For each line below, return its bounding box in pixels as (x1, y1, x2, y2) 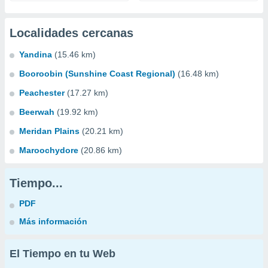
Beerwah (19, 107, 54, 117)
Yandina (19, 50, 52, 59)
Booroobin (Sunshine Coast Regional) (19, 69, 175, 78)
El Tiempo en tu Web (10, 248, 115, 260)
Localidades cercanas (10, 26, 133, 39)
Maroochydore (19, 145, 78, 155)
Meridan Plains (19, 126, 80, 136)
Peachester (19, 88, 65, 98)
